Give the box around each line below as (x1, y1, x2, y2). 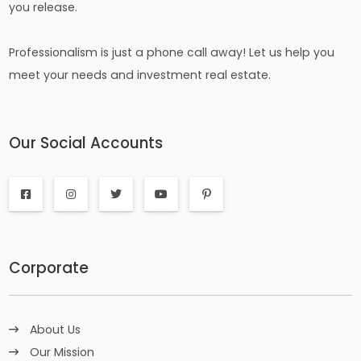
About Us (30, 322, 81, 338)
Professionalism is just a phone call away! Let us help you (9, 44, 335, 61)
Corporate (9, 257, 89, 280)
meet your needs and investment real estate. (9, 67, 272, 84)
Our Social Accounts (9, 132, 164, 155)
